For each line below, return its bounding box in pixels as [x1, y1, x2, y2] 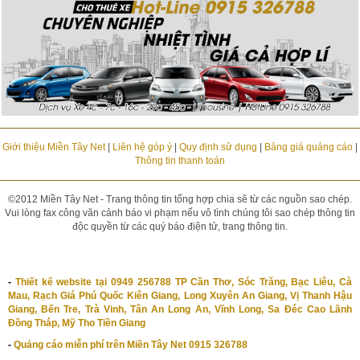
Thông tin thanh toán [134, 155, 225, 167]
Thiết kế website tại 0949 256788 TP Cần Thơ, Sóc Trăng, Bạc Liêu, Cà [14, 276, 353, 288]
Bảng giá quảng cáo [264, 141, 353, 153]
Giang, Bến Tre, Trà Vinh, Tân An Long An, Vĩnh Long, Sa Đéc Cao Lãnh [8, 304, 352, 316]
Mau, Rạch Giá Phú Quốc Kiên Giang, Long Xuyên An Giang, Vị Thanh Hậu [8, 290, 352, 302]
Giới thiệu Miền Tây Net [2, 141, 105, 153]
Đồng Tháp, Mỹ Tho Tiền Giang [8, 317, 145, 329]
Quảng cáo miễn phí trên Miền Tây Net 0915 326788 [14, 339, 247, 351]
